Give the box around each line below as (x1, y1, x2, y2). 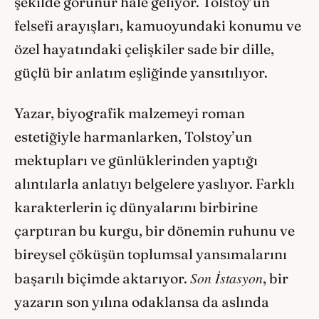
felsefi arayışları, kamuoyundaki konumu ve (14, 17, 301, 34)
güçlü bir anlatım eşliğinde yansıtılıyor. (14, 64, 268, 81)
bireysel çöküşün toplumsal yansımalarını (14, 245, 287, 263)
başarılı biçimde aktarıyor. (14, 269, 190, 287)
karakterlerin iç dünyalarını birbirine (14, 198, 258, 216)
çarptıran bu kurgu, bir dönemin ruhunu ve (14, 221, 295, 239)
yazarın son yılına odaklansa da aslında (14, 293, 269, 310)
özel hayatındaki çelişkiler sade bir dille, (14, 41, 274, 58)
